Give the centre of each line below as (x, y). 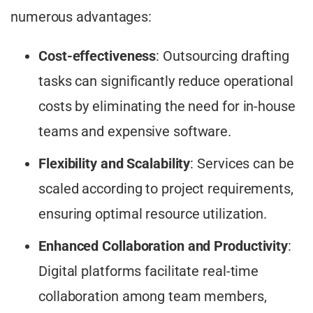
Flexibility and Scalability (115, 164)
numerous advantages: (81, 17)
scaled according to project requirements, (166, 189)
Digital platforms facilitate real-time (149, 271)
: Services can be (242, 164)
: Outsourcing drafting (223, 56)
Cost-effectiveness (97, 56)
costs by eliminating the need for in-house (167, 107)
